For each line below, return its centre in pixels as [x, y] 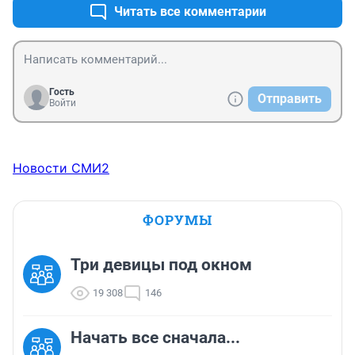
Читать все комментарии [190, 12]
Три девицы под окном [161, 265]
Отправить [290, 99]
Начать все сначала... [155, 338]
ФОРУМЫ [177, 220]
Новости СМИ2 [61, 168]
